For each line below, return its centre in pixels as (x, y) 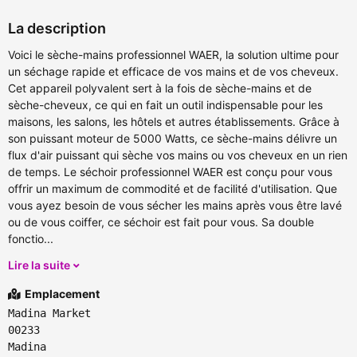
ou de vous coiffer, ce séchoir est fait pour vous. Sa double (161, 222)
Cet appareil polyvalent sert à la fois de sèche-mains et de (160, 88)
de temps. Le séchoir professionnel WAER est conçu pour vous (170, 172)
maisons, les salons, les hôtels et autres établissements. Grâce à (174, 122)
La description (57, 29)
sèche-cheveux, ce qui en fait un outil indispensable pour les (165, 105)
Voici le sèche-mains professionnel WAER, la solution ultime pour (173, 55)
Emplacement (61, 294)
